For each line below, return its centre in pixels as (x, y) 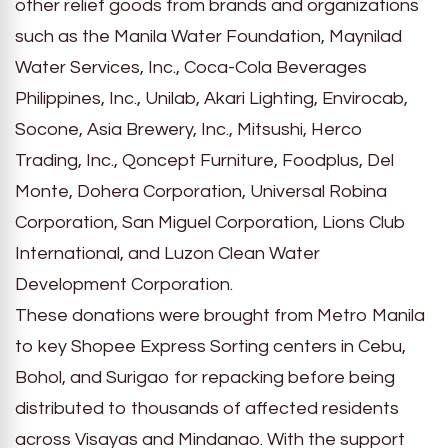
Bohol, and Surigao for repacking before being (205, 377)
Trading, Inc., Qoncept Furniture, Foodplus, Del (204, 160)
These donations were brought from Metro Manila (220, 315)
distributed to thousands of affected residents (207, 408)
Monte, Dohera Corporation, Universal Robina (201, 191)
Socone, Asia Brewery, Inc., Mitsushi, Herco (189, 129)
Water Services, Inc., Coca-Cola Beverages (191, 67)
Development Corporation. (124, 284)
